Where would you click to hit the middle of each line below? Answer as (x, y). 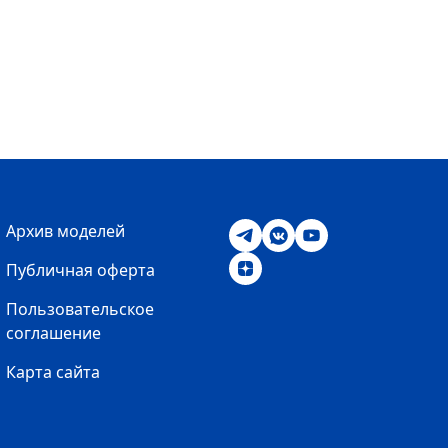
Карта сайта (52, 372)
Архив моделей (65, 231)
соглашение (53, 333)
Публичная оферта (80, 270)
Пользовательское (79, 309)
